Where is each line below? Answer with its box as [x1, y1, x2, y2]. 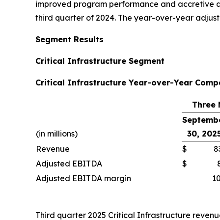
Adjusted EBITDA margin [36, 173, 131, 183]
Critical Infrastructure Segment [35, 56, 165, 66]
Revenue [36, 144, 70, 154]
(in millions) [36, 129, 78, 138]
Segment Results [35, 34, 106, 44]
